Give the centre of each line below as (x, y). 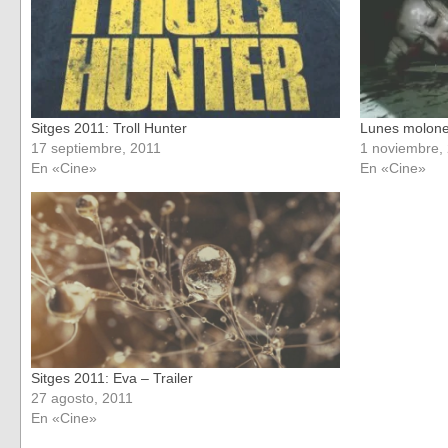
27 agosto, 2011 (82, 398)
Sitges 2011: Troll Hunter (109, 127)
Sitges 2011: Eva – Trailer (112, 378)
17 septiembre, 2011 (96, 147)
